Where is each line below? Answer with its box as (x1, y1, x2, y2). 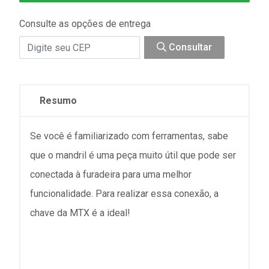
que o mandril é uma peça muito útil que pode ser (30, 150, 236, 161)
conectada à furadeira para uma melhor (30, 169, 192, 180)
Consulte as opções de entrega (19, 18, 151, 29)
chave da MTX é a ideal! (30, 207, 130, 219)
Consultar (166, 41, 212, 53)
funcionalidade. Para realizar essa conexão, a (30, 188, 219, 199)
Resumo (40, 95, 77, 106)
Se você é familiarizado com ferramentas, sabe (30, 130, 228, 142)
